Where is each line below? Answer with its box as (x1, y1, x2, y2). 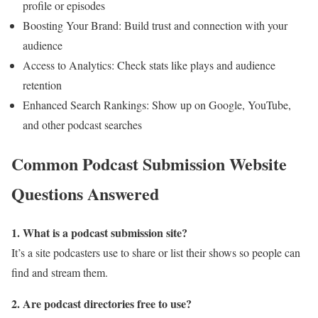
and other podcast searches (23, 116, 142, 132)
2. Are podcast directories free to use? (11, 295, 192, 312)
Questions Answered (11, 180, 159, 206)
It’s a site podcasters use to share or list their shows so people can (11, 244, 300, 260)
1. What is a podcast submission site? (11, 224, 187, 241)
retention (23, 77, 62, 92)
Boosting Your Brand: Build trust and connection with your (23, 17, 287, 33)
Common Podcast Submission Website (11, 150, 287, 176)
